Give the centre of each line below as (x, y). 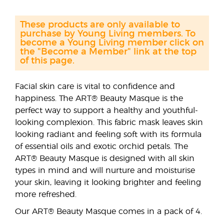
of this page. (47, 61)
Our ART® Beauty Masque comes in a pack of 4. (108, 211)
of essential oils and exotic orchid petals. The (101, 146)
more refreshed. (46, 194)
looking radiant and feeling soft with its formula (108, 134)
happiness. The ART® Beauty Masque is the (99, 98)
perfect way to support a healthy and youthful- (106, 110)
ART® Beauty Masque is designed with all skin (105, 158)
